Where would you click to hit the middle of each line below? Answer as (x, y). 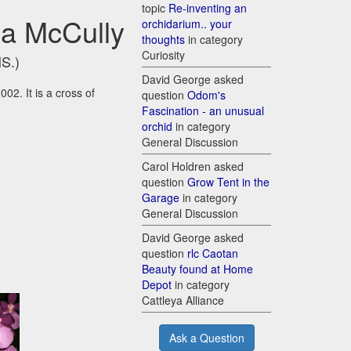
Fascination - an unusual (203, 111)
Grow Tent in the (228, 182)
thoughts (163, 40)
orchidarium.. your (187, 24)
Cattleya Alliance (183, 300)
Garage (161, 198)
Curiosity (163, 55)
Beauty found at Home (197, 269)
